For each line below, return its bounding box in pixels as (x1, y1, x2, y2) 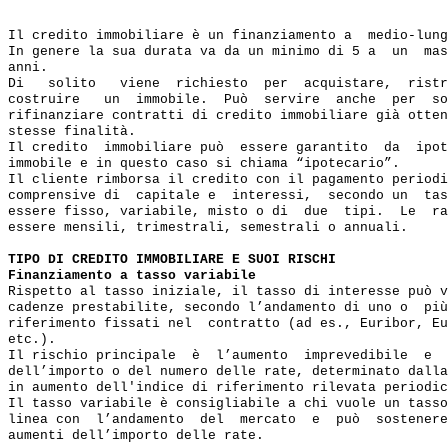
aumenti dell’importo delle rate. (8, 428, 264, 444)
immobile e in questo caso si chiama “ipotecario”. (8, 156, 400, 172)
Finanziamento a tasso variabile (8, 268, 256, 284)
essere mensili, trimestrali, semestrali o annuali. (8, 220, 408, 236)
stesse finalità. (8, 124, 136, 140)
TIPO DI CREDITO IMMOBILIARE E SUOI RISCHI (8, 252, 336, 268)
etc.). (8, 332, 56, 348)
